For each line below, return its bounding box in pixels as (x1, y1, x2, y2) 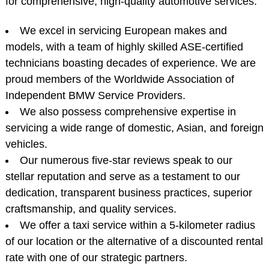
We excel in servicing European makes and (19, 25, 227, 37)
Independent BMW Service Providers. (5, 89, 186, 101)
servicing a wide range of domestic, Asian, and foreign (5, 122, 264, 134)
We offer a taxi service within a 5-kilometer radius (19, 219, 255, 231)
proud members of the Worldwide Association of (5, 73, 234, 85)
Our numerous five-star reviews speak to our (19, 154, 232, 166)
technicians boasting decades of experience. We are (5, 57, 256, 69)
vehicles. (5, 138, 47, 150)
